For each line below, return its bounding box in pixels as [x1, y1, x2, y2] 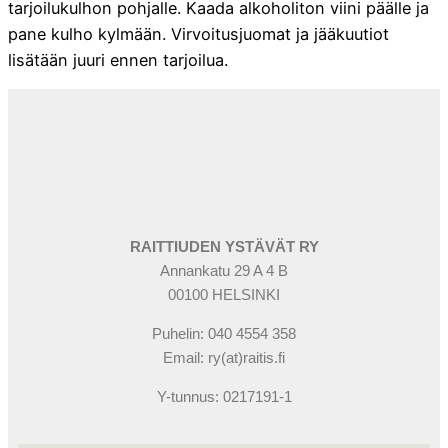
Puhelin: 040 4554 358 [152, 325, 296, 343]
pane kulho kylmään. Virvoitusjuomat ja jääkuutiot [8, 23, 389, 44]
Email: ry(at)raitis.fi [163, 349, 285, 367]
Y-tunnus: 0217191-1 [156, 388, 292, 406]
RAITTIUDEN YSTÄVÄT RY [129, 238, 319, 256]
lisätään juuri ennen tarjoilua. [8, 49, 228, 70]
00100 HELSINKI [168, 286, 280, 304]
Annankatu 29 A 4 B [160, 262, 288, 280]
